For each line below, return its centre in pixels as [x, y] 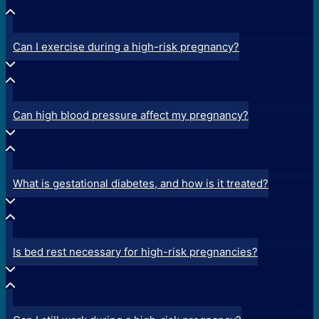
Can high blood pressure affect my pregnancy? [131, 115]
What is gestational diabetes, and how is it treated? [141, 183]
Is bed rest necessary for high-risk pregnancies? [135, 251]
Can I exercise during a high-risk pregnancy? [126, 46]
